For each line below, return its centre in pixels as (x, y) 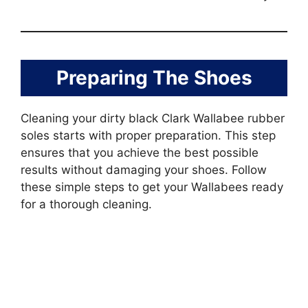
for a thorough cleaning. (86, 205)
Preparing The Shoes (154, 78)
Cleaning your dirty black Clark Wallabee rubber (153, 119)
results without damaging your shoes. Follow (144, 170)
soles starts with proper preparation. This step (148, 136)
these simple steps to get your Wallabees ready (152, 187)
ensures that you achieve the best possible (140, 153)
